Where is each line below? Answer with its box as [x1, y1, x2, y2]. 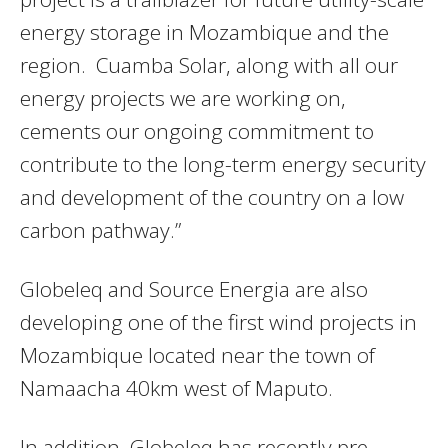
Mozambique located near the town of [20, 341, 375, 370]
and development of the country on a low [20, 183, 404, 212]
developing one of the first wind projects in [20, 308, 417, 337]
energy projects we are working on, [20, 84, 346, 113]
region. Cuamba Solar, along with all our [20, 51, 398, 80]
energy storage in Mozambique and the [20, 18, 389, 47]
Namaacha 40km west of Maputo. [20, 374, 333, 403]
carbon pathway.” [20, 216, 181, 245]
